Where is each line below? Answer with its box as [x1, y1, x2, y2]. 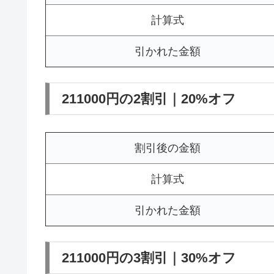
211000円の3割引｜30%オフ [62, 250, 236, 266]
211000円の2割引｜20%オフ [62, 91, 236, 107]
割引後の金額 [135, 141, 201, 154]
